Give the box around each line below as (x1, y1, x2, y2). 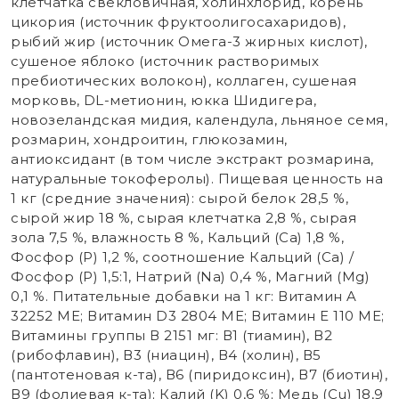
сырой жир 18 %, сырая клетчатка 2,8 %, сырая (11, 208, 356, 226)
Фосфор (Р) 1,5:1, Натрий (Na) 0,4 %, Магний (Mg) (11, 267, 370, 285)
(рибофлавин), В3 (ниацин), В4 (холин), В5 (11, 346, 322, 363)
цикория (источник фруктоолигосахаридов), (11, 12, 346, 30)
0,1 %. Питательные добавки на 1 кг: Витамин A (11, 287, 357, 305)
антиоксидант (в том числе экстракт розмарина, (11, 150, 374, 167)
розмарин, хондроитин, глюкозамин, (11, 130, 288, 148)
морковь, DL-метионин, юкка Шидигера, (11, 91, 316, 109)
